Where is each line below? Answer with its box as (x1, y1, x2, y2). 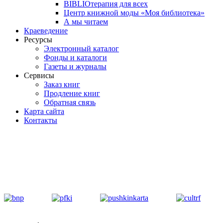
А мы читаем (64, 17, 108, 26)
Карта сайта (24, 107, 64, 115)
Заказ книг (44, 80, 80, 89)
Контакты (24, 116, 57, 124)
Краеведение (24, 26, 68, 35)
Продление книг (44, 89, 100, 98)
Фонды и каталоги (44, 53, 107, 62)
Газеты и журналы (44, 62, 107, 71)
